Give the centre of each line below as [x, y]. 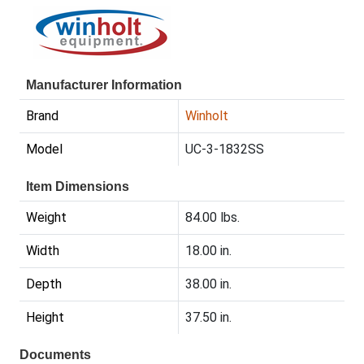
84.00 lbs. [212, 217]
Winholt [207, 115]
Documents [55, 354]
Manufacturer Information [104, 84]
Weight [46, 217]
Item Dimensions [78, 186]
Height [45, 317]
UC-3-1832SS [225, 149]
